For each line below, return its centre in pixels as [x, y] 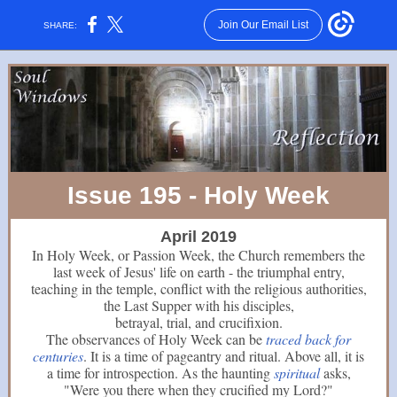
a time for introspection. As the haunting [160, 373]
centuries [58, 356]
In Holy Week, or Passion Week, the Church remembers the [198, 255]
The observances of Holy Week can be [156, 339]
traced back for [308, 339]
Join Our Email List [263, 25]
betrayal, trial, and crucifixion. [198, 322]
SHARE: [61, 25]
